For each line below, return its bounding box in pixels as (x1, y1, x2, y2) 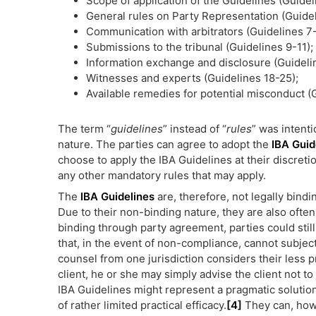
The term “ (58, 122, 111, 135)
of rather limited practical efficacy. (58, 298, 226, 312)
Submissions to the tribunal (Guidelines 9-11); (86, 40, 313, 54)
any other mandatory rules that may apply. (58, 169, 266, 182)
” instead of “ (163, 122, 226, 135)
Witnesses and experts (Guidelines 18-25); (86, 71, 298, 85)
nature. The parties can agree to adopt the (58, 138, 272, 151)
